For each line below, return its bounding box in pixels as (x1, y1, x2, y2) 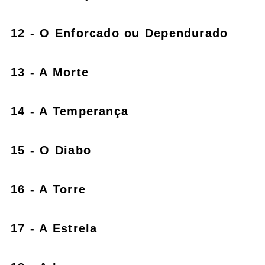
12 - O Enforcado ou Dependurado (11, 26, 228, 40)
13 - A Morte (11, 65, 89, 79)
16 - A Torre (11, 182, 86, 196)
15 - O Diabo (11, 143, 91, 157)
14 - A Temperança (11, 104, 128, 118)
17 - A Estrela (11, 221, 98, 235)
